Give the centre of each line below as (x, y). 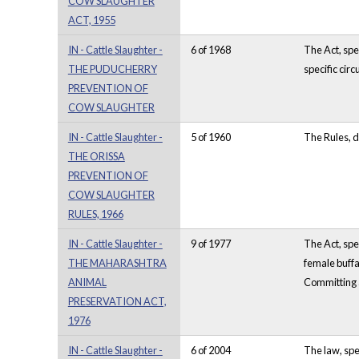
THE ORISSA (96, 157)
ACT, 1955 (91, 20)
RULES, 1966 (95, 214)
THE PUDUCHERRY (112, 69)
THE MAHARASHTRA (117, 263)
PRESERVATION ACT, (117, 302)
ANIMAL (87, 282)
